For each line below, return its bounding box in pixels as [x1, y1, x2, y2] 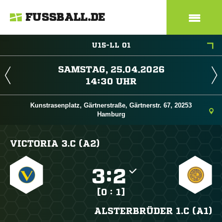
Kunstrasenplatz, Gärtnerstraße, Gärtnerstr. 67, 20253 [30, 102, 192, 109]
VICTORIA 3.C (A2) [10, 139, 100, 148]
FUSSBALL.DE [25, 12, 106, 23]
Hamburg [97, 111, 125, 118]
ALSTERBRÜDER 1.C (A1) [94, 206, 212, 215]
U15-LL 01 [91, 42, 131, 49]
